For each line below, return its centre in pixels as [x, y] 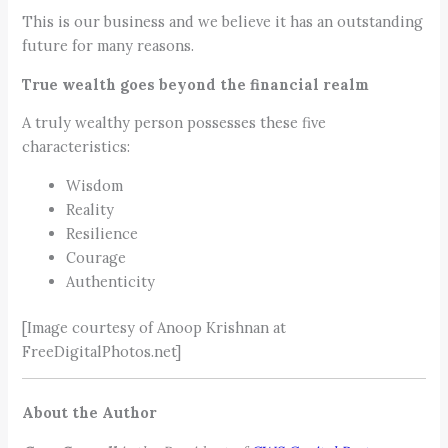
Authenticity [111, 281]
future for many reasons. [108, 46]
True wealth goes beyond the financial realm [196, 84]
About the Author [90, 413]
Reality [90, 209]
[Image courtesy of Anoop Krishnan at [154, 327]
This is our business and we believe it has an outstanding [223, 22]
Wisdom [95, 185]
